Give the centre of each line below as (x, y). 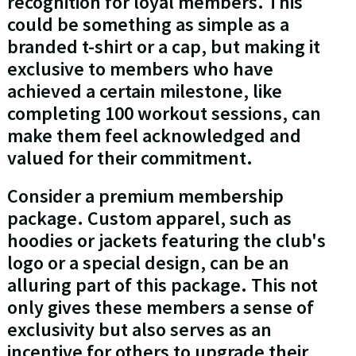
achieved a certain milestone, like (144, 91)
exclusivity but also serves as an (139, 330)
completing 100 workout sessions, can (164, 114)
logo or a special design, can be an (148, 263)
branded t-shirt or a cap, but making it (163, 47)
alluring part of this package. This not (162, 285)
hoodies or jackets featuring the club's (166, 241)
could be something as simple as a (148, 25)
